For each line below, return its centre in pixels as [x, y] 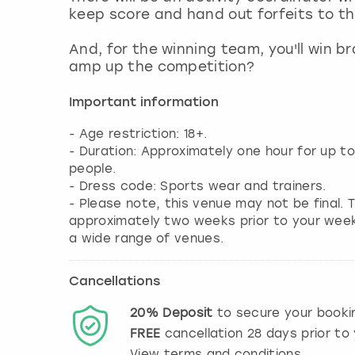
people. [93, 168]
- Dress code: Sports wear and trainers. [198, 186]
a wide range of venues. [147, 238]
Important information [144, 103]
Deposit [188, 313]
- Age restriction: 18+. [138, 134]
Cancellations [115, 282]
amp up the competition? [164, 66]
